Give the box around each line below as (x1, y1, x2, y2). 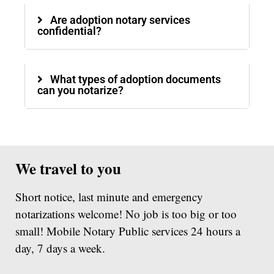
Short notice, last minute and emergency (15, 188, 203, 204)
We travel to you (15, 157, 121, 180)
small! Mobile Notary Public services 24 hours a (15, 223, 240, 239)
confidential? (37, 24, 102, 37)
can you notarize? (37, 84, 124, 97)
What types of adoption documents (50, 73, 221, 86)
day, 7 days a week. (15, 240, 105, 256)
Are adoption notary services (50, 13, 190, 26)
